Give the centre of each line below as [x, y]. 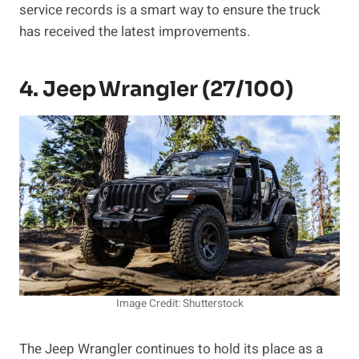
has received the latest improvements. [135, 32]
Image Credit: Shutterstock [179, 304]
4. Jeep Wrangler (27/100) [156, 90]
